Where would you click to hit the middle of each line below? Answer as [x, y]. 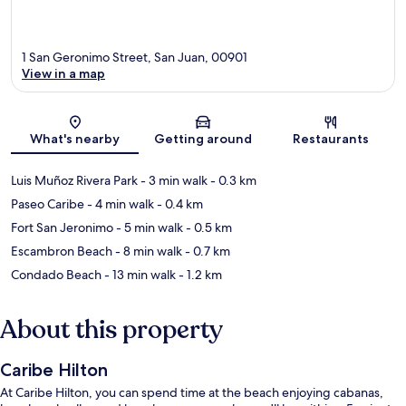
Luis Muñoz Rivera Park [74, 181]
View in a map [63, 74]
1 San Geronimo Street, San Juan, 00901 [135, 58]
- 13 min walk [139, 275]
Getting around [203, 139]
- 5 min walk [148, 228]
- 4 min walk [119, 204]
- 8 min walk [147, 251]
